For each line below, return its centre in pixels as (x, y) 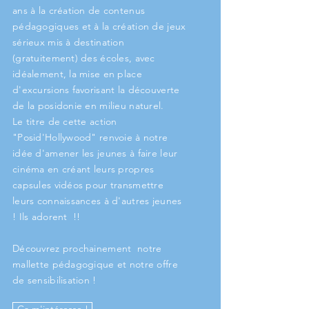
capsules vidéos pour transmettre (88, 185)
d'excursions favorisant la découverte (96, 90)
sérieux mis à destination (68, 42)
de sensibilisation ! (54, 280)
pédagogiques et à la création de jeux (99, 26)
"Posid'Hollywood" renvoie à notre (90, 137)
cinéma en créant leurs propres (83, 169)
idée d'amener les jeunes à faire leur (95, 153)
